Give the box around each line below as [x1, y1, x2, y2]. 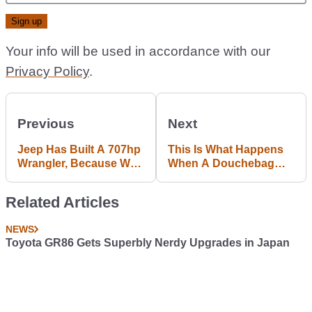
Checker [168, 199, 212, 212]
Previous [17, 116, 75, 132]
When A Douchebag [168, 157, 274, 170]
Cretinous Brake [168, 185, 254, 198]
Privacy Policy [6, 64, 89, 79]
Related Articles [6, 194, 119, 212]
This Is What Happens [168, 143, 283, 156]
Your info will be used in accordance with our [6, 44, 270, 59]
